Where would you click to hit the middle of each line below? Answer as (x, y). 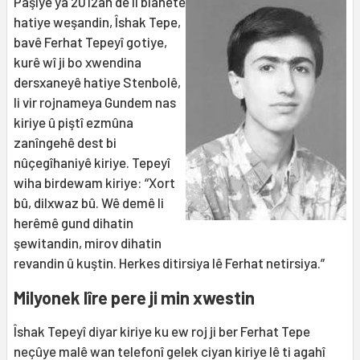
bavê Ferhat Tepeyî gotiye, (90, 42)
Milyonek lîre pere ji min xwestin (134, 298)
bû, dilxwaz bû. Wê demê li (89, 203)
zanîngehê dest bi (65, 143)
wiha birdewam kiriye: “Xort (94, 183)
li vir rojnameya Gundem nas (95, 102)
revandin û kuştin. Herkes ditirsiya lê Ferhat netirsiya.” (169, 263)
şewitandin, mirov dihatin (88, 243)
